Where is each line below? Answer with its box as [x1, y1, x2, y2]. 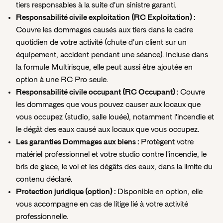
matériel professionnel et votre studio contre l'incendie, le [16, 150, 207, 159]
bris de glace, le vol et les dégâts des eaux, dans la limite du [16, 163, 213, 171]
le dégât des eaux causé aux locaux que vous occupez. [16, 125, 199, 134]
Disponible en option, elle [117, 188, 203, 196]
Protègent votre [141, 138, 194, 146]
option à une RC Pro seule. [16, 76, 108, 84]
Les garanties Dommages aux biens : [16, 138, 141, 146]
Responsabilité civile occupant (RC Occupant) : [16, 88, 180, 97]
